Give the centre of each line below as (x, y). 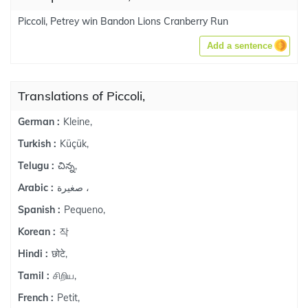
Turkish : (37, 144)
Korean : (37, 232)
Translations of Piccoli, (81, 96)
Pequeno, (85, 209)
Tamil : (34, 276)
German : (39, 122)
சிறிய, (65, 275)
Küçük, (74, 143)
